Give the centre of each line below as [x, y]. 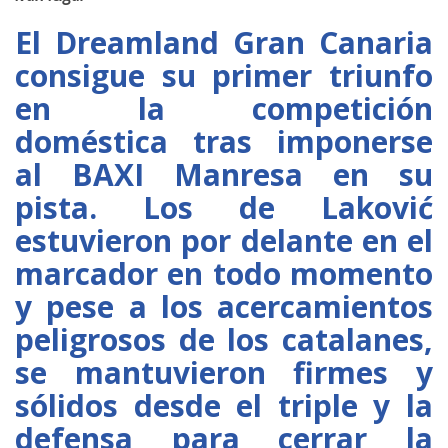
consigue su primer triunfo [224, 76]
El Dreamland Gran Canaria [224, 43]
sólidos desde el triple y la [224, 406]
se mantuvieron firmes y [224, 373]
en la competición [224, 109]
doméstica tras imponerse [224, 142]
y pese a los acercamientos [224, 307]
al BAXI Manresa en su [224, 175]
